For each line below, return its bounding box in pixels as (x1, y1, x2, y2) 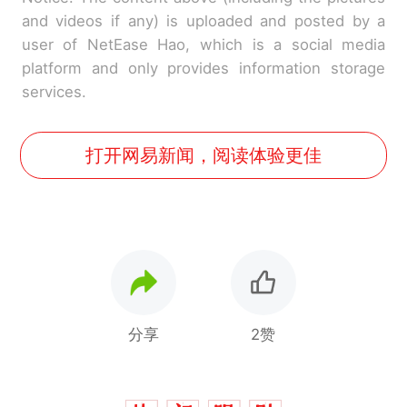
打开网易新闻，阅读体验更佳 (85, 144, 322, 167)
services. (21, 82, 86, 101)
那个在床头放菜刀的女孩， (160, 363, 368, 386)
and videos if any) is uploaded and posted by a (21, 11, 386, 30)
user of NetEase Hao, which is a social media (21, 35, 386, 54)
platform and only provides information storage (21, 58, 386, 77)
